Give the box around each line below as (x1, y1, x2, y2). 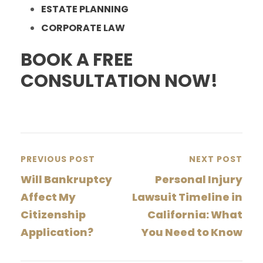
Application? (21, 224, 93, 240)
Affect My (21, 189, 76, 204)
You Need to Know (141, 224, 242, 240)
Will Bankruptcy (21, 171, 112, 187)
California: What (147, 207, 242, 222)
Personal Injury (155, 171, 242, 187)
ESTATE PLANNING (41, 2, 129, 16)
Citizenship (21, 207, 86, 222)
